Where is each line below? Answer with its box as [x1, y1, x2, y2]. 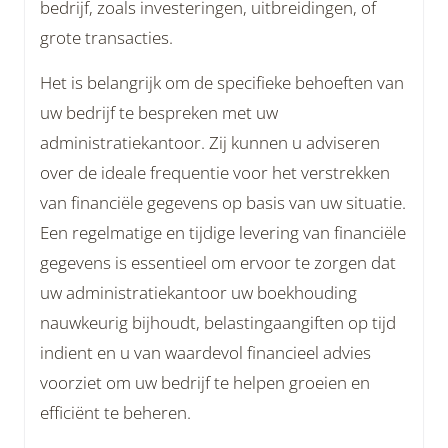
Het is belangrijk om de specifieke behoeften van [40, 71, 404, 94]
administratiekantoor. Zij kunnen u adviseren [40, 131, 380, 154]
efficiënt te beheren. [40, 401, 191, 424]
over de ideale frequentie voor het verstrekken [40, 161, 390, 184]
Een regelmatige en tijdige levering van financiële [40, 221, 406, 244]
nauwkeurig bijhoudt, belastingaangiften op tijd [40, 311, 396, 334]
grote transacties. [40, 26, 173, 49]
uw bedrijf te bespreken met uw [40, 101, 278, 124]
